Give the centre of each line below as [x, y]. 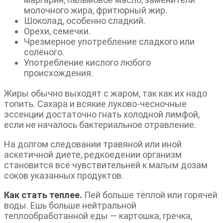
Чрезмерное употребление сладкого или [109, 42]
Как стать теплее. [43, 195]
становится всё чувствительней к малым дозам [106, 165]
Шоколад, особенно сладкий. [85, 21]
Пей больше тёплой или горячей [150, 195]
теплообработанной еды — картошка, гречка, [98, 216]
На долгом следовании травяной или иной [93, 144]
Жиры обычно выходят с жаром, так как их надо [106, 94]
